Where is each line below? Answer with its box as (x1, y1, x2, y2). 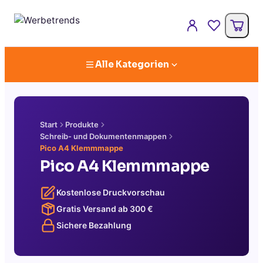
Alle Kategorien (95, 59, 169, 70)
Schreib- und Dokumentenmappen (40, 131, 167, 141)
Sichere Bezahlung (56, 220, 131, 230)
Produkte (65, 120, 99, 129)
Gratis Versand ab (56, 204, 130, 214)
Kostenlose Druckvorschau (56, 187, 165, 197)
